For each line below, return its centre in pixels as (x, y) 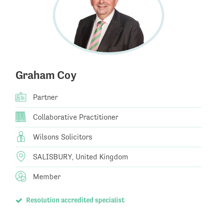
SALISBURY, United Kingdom (80, 157)
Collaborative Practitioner (75, 117)
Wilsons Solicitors (62, 137)
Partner (44, 97)
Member (46, 177)
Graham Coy (46, 75)
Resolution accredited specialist (74, 200)
